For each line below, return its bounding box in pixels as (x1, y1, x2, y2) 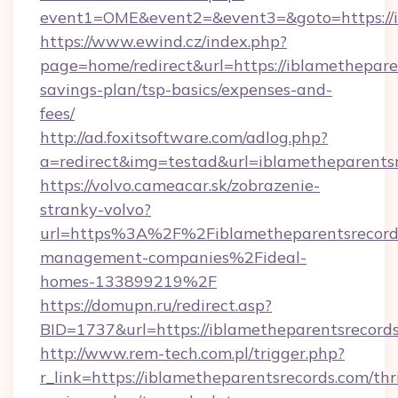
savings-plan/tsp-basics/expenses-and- (40, 79, 332, 99)
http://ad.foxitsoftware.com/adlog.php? (40, 127, 328, 147)
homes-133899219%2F (40, 271, 217, 291)
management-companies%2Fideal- (40, 247, 306, 267)
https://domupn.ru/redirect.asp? (40, 295, 272, 315)
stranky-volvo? (40, 199, 151, 219)
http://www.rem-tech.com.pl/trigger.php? (40, 343, 345, 363)
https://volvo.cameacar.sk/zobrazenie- (40, 175, 320, 195)
